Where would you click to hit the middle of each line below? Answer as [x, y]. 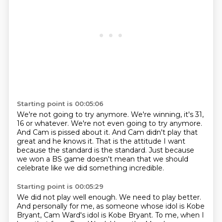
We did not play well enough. [68, 197]
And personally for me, [56, 206]
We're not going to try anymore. [74, 114]
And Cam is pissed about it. [64, 132]
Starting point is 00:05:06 [60, 104]
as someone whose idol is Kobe [150, 206]
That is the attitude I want [140, 141]
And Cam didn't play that [155, 132]
